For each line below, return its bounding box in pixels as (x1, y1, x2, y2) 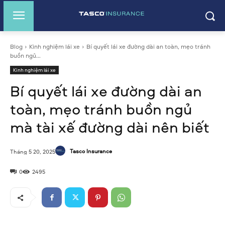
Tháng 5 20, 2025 (10, 147, 55, 155)
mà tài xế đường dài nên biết (10, 117, 209, 137)
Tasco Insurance (70, 147, 112, 155)
